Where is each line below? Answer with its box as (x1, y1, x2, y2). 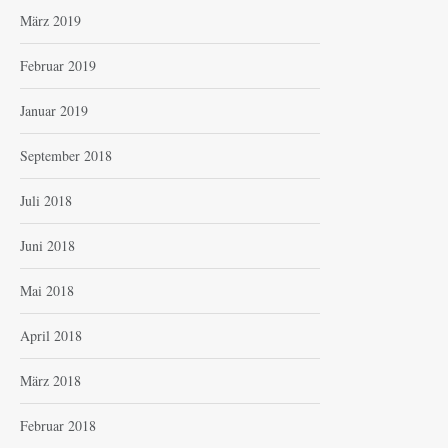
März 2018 (20, 371, 81, 391)
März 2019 (20, 11, 81, 31)
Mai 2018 (20, 281, 74, 301)
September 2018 (20, 146, 112, 166)
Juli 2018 (20, 191, 72, 211)
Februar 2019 (20, 56, 96, 76)
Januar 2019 (20, 101, 88, 121)
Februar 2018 (20, 416, 96, 436)
